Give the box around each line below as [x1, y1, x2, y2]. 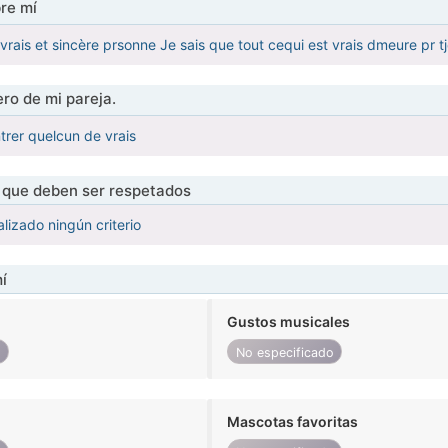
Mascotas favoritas [227, 413, 359, 431]
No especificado [235, 344, 334, 360]
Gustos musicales [227, 313, 351, 331]
